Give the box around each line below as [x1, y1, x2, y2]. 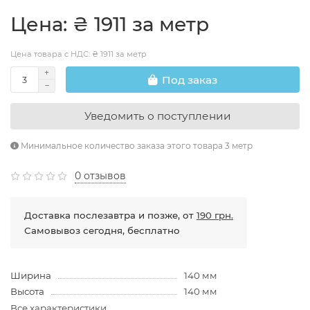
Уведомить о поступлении [84, 109, 231, 123]
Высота [10, 286, 44, 298]
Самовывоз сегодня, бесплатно [24, 225, 180, 237]
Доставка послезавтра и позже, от [24, 210, 197, 221]
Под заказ [162, 73, 217, 86]
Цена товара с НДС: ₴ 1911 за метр [10, 49, 147, 60]
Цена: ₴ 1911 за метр [10, 12, 209, 37]
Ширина [10, 270, 51, 282]
